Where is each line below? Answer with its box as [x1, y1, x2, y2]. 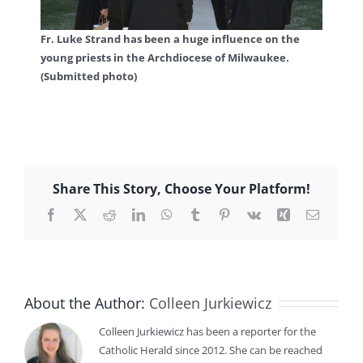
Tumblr [200, 207, 238, 221]
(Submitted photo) [41, 69, 137, 84]
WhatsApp [171, 207, 227, 221]
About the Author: [24, 293, 149, 313]
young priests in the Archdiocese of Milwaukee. [41, 50, 289, 66]
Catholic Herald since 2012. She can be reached [99, 342, 322, 357]
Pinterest [229, 207, 274, 221]
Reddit [114, 207, 149, 221]
